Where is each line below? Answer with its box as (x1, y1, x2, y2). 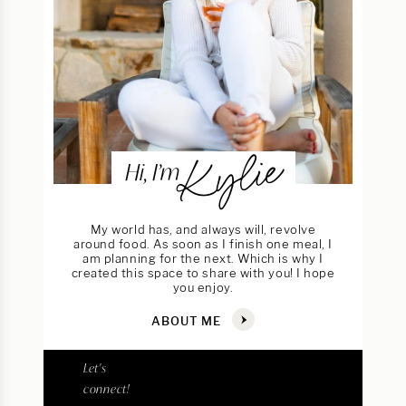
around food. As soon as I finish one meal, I (73, 236, 333, 251)
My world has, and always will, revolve (90, 221, 316, 237)
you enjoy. (172, 279, 234, 295)
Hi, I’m (124, 156, 179, 187)
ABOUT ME (150, 313, 226, 328)
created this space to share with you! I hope (71, 265, 335, 280)
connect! (83, 380, 130, 397)
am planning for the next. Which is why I (82, 250, 324, 266)
